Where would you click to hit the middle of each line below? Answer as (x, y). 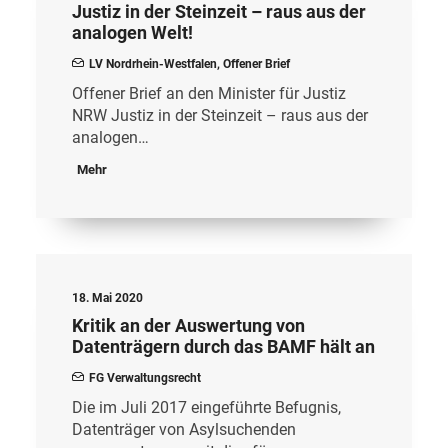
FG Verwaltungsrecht (145, 378)
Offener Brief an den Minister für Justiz (209, 93)
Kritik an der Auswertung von (188, 325)
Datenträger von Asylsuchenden (184, 429)
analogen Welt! (132, 32)
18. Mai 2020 (107, 298)
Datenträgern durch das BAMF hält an (223, 346)
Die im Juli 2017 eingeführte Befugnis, (206, 407)
